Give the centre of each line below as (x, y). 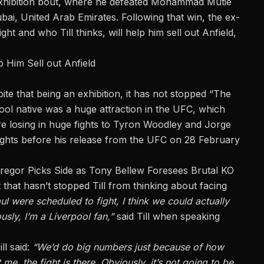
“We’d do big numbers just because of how (128, 247)
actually (212, 201)
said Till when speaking (167, 216)
